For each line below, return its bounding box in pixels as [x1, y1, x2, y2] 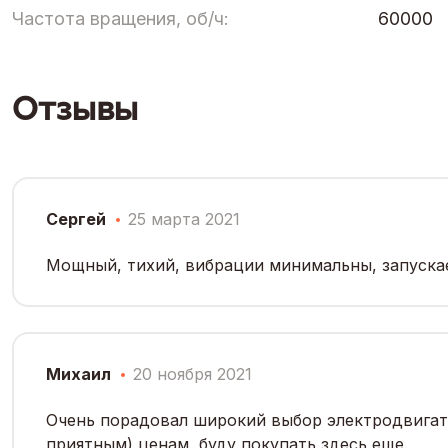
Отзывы [12, 89, 138, 128]
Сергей [46, 208, 106, 229]
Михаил [46, 363, 111, 384]
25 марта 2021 [128, 208, 240, 229]
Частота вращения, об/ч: [12, 7, 229, 29]
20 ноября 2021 [133, 363, 252, 384]
